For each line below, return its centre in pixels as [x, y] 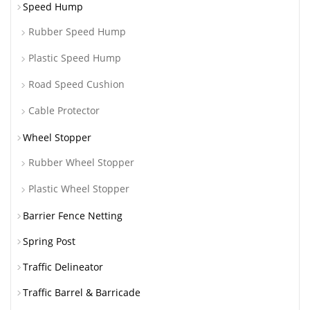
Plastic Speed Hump [75, 58]
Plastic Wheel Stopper [79, 189]
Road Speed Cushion [76, 84]
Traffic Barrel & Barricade [82, 293]
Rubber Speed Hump [77, 32]
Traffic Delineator [63, 267]
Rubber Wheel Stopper [81, 163]
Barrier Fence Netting [73, 216]
